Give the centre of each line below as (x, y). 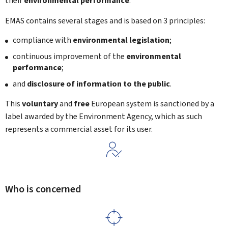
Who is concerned (43, 189)
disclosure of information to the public (98, 84)
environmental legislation (121, 40)
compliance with (43, 40)
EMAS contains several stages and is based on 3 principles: (105, 21)
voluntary (40, 104)
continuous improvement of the (69, 56)
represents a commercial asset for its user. (79, 129)
